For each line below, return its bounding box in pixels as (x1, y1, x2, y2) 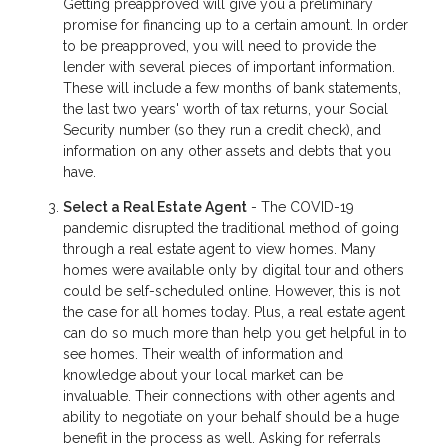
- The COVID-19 (247, 199, 354, 216)
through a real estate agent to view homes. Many (63, 241, 376, 258)
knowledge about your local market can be (63, 367, 343, 384)
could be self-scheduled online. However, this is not (63, 283, 400, 300)
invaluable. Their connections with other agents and (63, 388, 395, 405)
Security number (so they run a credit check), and (63, 122, 381, 139)
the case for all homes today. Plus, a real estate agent (63, 304, 405, 321)
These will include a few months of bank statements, (63, 80, 401, 97)
